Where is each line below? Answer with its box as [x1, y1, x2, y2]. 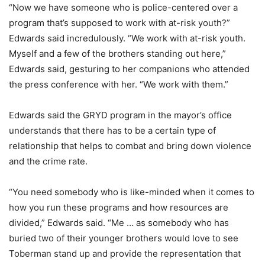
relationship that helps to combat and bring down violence [9, 140, 251, 152]
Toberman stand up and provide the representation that [9, 248, 241, 260]
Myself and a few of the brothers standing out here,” [9, 48, 226, 60]
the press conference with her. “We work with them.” [9, 79, 228, 91]
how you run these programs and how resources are [9, 202, 228, 214]
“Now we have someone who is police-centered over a [9, 2, 238, 14]
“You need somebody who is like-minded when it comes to [9, 186, 254, 198]
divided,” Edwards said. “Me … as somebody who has [9, 217, 229, 229]
